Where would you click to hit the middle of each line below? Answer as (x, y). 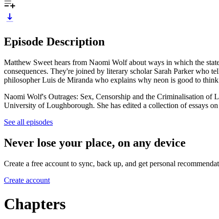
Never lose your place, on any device (95, 142)
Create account (27, 180)
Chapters (35, 204)
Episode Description (54, 41)
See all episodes (28, 122)
